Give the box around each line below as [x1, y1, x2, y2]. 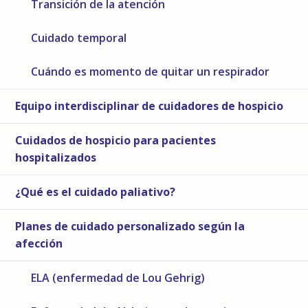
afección [15, 235, 63, 251]
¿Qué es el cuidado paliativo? [15, 184, 176, 199]
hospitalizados [15, 149, 97, 165]
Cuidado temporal [31, 30, 127, 45]
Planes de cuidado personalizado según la [15, 218, 245, 234]
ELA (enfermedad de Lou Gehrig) [31, 269, 206, 285]
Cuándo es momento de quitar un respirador [31, 63, 270, 79]
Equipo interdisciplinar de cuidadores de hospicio [15, 98, 284, 113]
